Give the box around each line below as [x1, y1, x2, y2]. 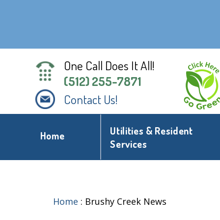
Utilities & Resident [110, 125, 193, 137]
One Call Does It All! [64, 57, 155, 73]
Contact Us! [64, 91, 118, 108]
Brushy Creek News [85, 195, 166, 208]
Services [110, 138, 147, 151]
